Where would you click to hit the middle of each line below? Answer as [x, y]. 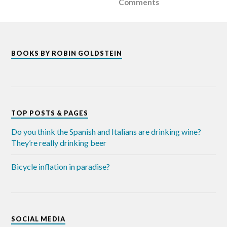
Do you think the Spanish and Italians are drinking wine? [106, 131]
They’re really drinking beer [59, 142]
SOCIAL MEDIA [39, 219]
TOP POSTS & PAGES [50, 113]
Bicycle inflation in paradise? [61, 166]
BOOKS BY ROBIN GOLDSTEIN [67, 53]
